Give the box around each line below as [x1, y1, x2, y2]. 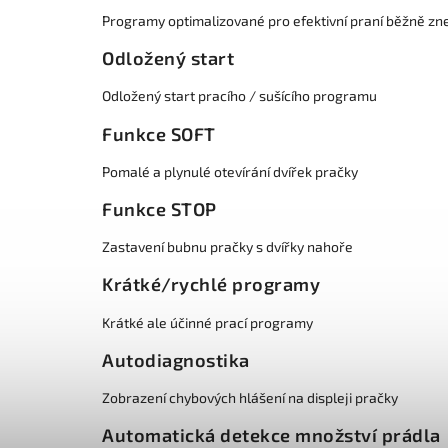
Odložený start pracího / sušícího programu [102, 87, 377, 105]
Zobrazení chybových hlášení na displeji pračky [102, 388, 398, 406]
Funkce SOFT [102, 122, 216, 145]
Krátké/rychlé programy [102, 273, 320, 296]
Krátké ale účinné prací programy [102, 313, 313, 331]
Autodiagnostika [102, 348, 250, 371]
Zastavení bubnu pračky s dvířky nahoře [102, 238, 353, 256]
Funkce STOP [102, 198, 217, 220]
